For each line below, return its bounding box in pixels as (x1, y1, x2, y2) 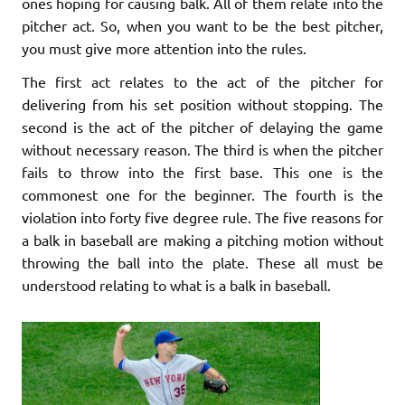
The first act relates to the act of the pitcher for (22, 71, 383, 90)
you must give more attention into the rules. (22, 38, 306, 57)
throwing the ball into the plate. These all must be (22, 252, 383, 271)
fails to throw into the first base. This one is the (22, 162, 383, 181)
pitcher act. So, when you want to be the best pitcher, (22, 15, 383, 34)
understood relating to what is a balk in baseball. (22, 275, 331, 294)
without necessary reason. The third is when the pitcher (22, 139, 383, 158)
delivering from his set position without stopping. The (22, 94, 383, 113)
